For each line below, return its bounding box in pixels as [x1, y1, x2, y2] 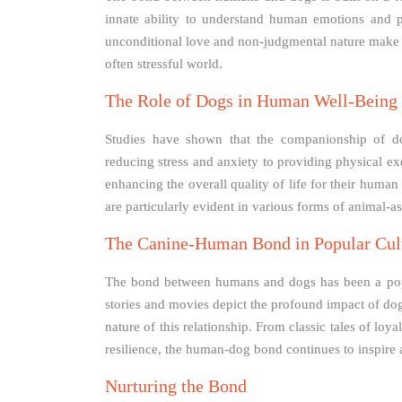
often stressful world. [105, 57, 223, 72]
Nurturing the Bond [105, 376, 247, 397]
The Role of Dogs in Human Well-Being [105, 91, 398, 111]
